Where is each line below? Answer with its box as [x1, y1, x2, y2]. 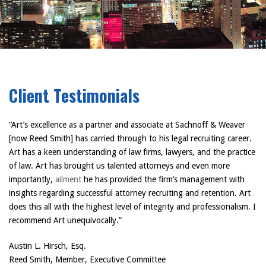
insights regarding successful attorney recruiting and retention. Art [9, 188, 251, 198]
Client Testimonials [9, 83, 140, 108]
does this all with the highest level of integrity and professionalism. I [9, 202, 256, 211]
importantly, [9, 175, 55, 184]
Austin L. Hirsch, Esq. [9, 241, 86, 251]
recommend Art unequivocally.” [9, 216, 122, 225]
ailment [55, 175, 81, 184]
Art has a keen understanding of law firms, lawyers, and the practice [9, 147, 255, 157]
